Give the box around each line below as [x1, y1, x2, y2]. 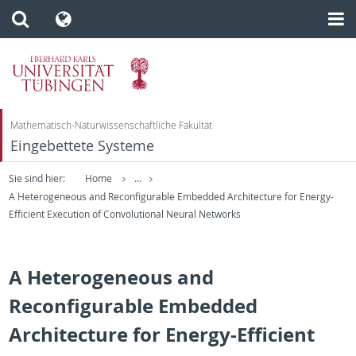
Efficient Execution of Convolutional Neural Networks [8, 207, 241, 221]
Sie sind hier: [8, 171, 65, 185]
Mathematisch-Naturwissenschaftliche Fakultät [10, 118, 212, 132]
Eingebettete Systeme [10, 136, 154, 155]
